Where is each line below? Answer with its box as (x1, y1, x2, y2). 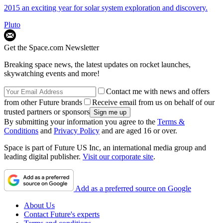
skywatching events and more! (4, 69, 100, 78)
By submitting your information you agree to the (4, 117, 157, 126)
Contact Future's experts (24, 210, 100, 219)
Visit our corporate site (83, 152, 153, 161)
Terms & (157, 117, 185, 126)
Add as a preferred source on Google (75, 184, 191, 193)
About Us (24, 201, 55, 210)
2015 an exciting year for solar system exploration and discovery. (4, 3, 208, 12)
